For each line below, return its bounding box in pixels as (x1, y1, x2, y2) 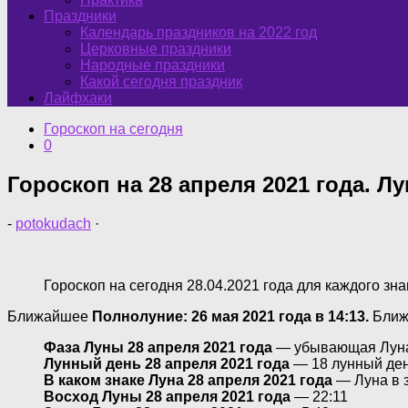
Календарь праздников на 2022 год (80, 25, 317, 40)
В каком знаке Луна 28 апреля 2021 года (44, 372, 332, 388)
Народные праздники (80, 57, 225, 73)
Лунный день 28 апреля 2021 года (44, 355, 290, 372)
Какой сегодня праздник (80, 74, 242, 89)
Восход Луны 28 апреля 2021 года (44, 388, 291, 404)
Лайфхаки (44, 90, 112, 106)
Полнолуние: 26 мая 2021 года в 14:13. (92, 308, 369, 324)
